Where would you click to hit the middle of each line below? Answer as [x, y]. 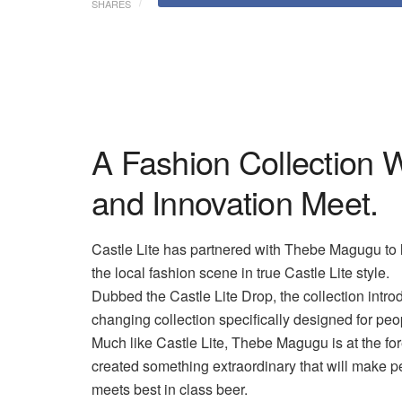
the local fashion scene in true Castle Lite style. [242, 272]
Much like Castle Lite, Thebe [184, 342]
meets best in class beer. [171, 389]
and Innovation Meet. [235, 201]
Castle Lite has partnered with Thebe [210, 249]
